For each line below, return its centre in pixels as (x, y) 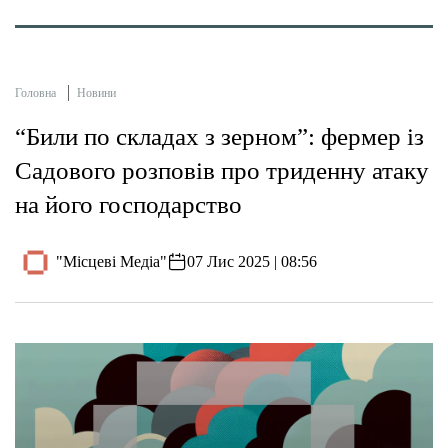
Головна (35, 92)
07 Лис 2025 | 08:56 (252, 262)
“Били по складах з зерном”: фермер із (219, 136)
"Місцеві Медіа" (112, 262)
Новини (96, 92)
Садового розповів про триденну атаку (222, 170)
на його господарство (128, 204)
